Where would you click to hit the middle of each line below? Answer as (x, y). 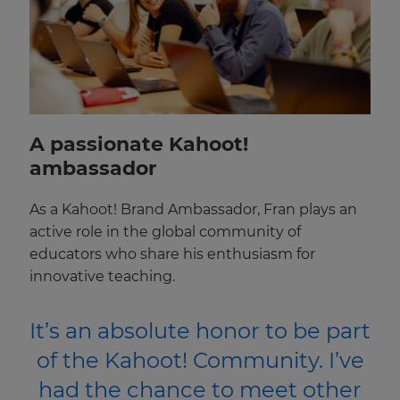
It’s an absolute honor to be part (200, 330)
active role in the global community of (165, 231)
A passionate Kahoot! (139, 144)
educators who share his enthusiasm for (172, 254)
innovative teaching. (102, 276)
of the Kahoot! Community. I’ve (200, 360)
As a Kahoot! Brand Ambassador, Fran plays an (193, 209)
